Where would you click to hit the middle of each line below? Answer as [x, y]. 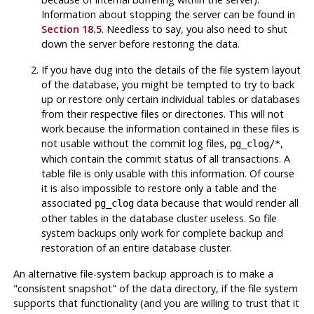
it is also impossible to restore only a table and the [159, 188]
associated [68, 203]
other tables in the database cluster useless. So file [159, 218]
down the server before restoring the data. [140, 43]
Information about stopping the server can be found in [168, 14]
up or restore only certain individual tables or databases [170, 99]
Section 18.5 [71, 29]
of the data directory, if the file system [207, 288]
